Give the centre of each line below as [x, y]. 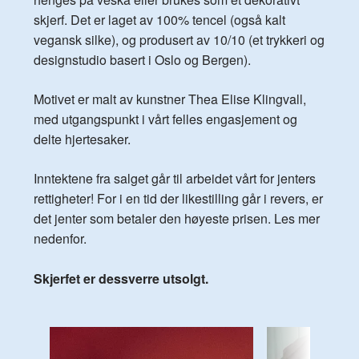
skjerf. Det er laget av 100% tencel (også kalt [159, 19]
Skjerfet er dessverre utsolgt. [121, 278]
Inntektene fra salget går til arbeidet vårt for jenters [175, 178]
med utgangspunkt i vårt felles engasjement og [165, 119]
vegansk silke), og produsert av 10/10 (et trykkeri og [179, 39]
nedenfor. [62, 238]
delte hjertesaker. [82, 139]
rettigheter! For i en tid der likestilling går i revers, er [178, 198]
